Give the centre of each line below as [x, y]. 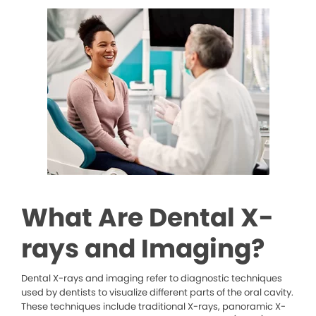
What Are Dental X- [147, 218]
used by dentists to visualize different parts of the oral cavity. [157, 293]
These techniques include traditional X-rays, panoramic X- [153, 307]
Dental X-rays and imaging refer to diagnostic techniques [152, 279]
